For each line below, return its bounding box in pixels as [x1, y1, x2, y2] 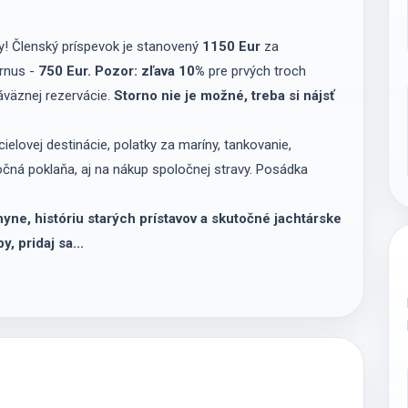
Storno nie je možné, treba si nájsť [113, 87, 334, 104]
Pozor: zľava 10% [94, 62, 205, 79]
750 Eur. [37, 62, 91, 79]
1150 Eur [201, 37, 260, 55]
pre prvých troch [204, 62, 306, 79]
